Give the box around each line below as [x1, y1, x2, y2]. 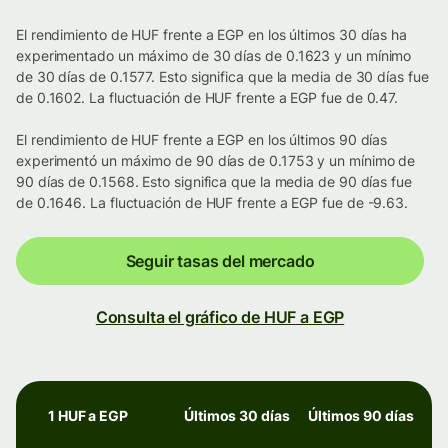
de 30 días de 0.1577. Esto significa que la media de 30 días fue [16, 68, 429, 86]
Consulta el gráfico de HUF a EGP [95, 307, 345, 328]
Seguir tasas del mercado [125, 251, 315, 272]
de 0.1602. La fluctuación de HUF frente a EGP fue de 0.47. [16, 89, 399, 107]
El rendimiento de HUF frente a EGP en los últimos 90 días [16, 131, 388, 149]
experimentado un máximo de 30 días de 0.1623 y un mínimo [16, 47, 412, 65]
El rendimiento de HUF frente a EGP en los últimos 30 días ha [16, 26, 407, 44]
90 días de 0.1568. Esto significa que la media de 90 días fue [16, 173, 412, 191]
